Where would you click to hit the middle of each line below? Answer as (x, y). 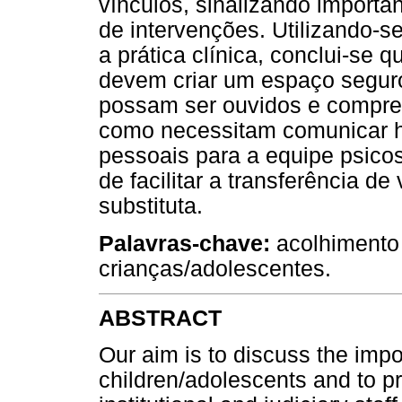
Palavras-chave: (184, 243)
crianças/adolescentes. (215, 268)
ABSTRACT (160, 318)
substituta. (151, 206)
